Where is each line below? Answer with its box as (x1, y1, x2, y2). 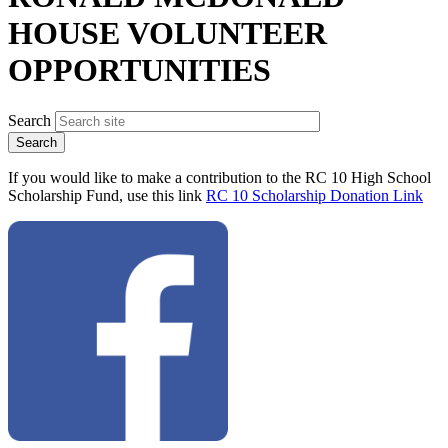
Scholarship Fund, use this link (8, 186, 206, 204)
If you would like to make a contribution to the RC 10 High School (8, 168, 431, 186)
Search (8, 111, 51, 129)
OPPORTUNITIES (8, 52, 271, 89)
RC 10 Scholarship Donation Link (206, 186, 423, 204)
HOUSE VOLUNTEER (8, 15, 327, 52)
